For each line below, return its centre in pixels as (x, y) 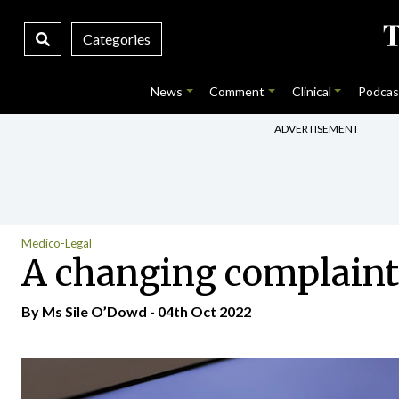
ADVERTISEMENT (317, 128)
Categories (116, 39)
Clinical (311, 91)
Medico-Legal (57, 243)
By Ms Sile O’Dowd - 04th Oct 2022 (136, 311)
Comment (237, 91)
